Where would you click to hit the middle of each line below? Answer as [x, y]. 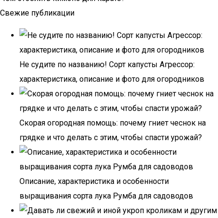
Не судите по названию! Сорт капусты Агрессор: [107, 64]
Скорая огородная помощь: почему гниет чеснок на [113, 123]
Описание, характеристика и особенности [94, 181]
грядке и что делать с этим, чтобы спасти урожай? [111, 137]
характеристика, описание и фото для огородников [112, 79]
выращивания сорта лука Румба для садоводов [106, 196]
